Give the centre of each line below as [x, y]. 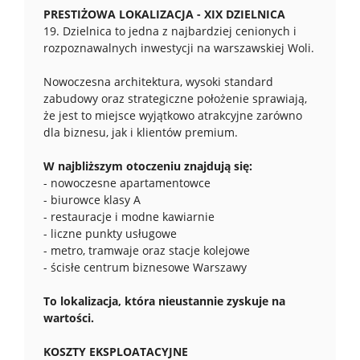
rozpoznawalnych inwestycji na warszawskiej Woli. [179, 48]
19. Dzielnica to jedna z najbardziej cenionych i [170, 31]
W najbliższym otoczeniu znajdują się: [148, 166]
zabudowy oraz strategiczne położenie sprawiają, [175, 98]
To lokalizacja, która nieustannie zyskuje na [164, 301]
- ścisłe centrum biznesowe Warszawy [145, 267]
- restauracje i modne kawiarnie [129, 217]
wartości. [69, 318]
